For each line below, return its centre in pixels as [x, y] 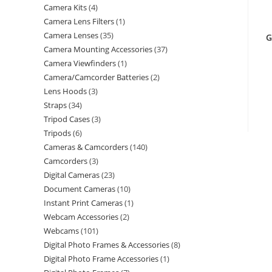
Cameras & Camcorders [86, 147]
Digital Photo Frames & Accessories [107, 245]
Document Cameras [80, 189]
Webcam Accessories [81, 217]
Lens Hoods [65, 91]
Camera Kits [65, 7]
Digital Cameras [72, 175]
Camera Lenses [71, 35]
